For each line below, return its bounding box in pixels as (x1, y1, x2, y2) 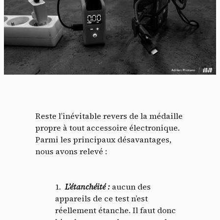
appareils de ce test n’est (55, 192, 148, 204)
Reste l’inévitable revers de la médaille (35, 110, 183, 121)
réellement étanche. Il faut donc (55, 204, 176, 216)
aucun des (112, 181, 151, 192)
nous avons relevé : (35, 145, 107, 157)
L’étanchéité (65, 181, 106, 192)
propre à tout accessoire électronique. (35, 122, 180, 133)
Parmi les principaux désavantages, (35, 134, 171, 145)
